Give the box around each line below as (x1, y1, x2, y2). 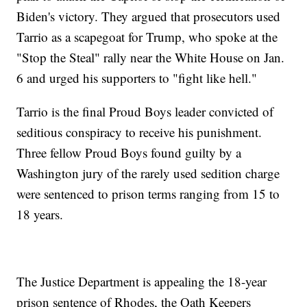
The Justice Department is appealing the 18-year (16, 273, 267, 291)
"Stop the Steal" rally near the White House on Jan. (16, 49, 285, 66)
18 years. (16, 206, 64, 223)
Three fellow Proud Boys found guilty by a (16, 144, 242, 162)
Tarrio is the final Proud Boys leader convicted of (16, 103, 274, 121)
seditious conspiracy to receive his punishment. (16, 123, 262, 141)
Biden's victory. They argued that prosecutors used (16, 8, 281, 25)
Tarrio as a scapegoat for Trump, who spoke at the (16, 28, 278, 46)
